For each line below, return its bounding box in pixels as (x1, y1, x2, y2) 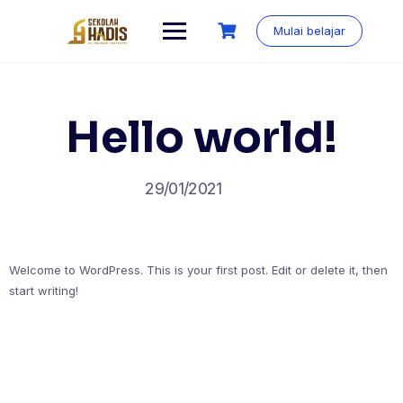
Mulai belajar (273, 23, 345, 38)
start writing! (9, 283, 78, 298)
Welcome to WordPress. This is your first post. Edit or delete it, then (9, 263, 388, 277)
